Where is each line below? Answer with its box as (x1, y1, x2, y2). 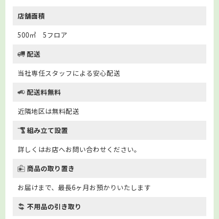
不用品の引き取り (27, 201, 82, 211)
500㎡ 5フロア (18, 29, 68, 40)
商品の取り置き (27, 163, 75, 173)
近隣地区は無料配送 (18, 106, 80, 116)
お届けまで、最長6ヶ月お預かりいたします (18, 182, 152, 192)
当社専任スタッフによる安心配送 (18, 67, 121, 78)
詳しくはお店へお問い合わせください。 (18, 144, 141, 154)
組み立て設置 (27, 125, 68, 135)
